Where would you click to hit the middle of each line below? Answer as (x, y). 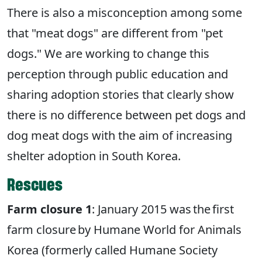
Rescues (35, 185)
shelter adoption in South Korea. (95, 156)
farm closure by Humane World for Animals (124, 230)
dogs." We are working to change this (108, 54)
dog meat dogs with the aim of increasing (120, 136)
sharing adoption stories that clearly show (120, 95)
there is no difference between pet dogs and (126, 115)
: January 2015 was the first (163, 209)
